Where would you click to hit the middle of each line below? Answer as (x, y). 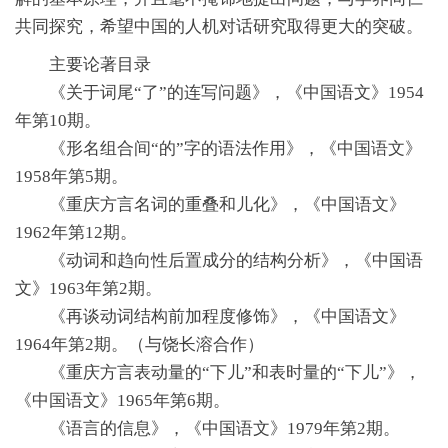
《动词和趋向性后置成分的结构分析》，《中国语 (236, 260)
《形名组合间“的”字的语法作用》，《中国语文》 (235, 148)
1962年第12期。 (76, 232)
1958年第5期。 (71, 176)
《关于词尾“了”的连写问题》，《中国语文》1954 (236, 92)
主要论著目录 (83, 64)
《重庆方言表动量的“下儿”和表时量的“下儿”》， (235, 372)
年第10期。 (58, 120)
